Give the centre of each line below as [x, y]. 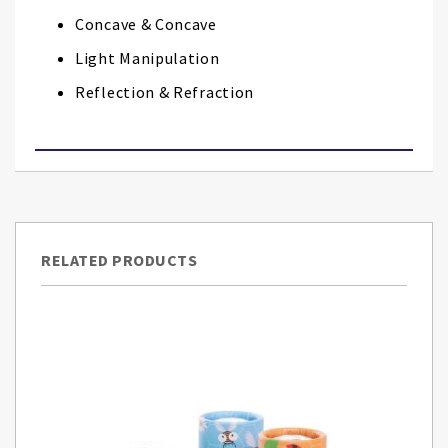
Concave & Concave [146, 24]
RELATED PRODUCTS [119, 260]
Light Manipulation [147, 58]
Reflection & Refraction [165, 92]
